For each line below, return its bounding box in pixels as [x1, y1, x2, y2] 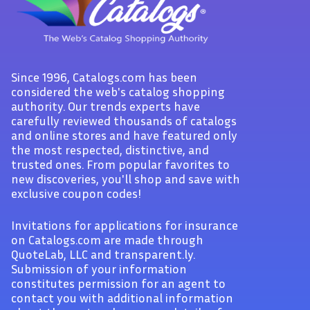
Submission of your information [11, 261, 187, 276]
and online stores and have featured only [11, 127, 237, 143]
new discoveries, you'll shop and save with [11, 171, 240, 186]
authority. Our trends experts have [11, 98, 200, 113]
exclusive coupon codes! [11, 185, 141, 201]
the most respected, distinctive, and [11, 142, 209, 157]
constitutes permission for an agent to [11, 275, 226, 291]
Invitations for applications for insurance [11, 217, 238, 232]
